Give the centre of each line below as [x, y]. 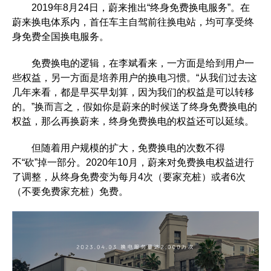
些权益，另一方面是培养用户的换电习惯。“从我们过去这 [135, 78]
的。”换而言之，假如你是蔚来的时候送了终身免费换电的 [135, 107]
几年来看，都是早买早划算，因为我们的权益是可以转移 [133, 93]
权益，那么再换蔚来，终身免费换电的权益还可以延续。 [133, 122]
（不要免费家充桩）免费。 [70, 192]
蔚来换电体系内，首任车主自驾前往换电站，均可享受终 [133, 22]
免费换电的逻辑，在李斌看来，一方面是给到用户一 [133, 64]
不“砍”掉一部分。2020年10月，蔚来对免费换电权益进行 [133, 163]
